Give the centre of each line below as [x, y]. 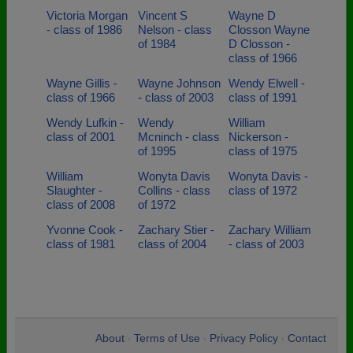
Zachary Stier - [176, 230]
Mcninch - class [178, 137]
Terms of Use [167, 338]
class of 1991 [263, 97]
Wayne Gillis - [82, 83]
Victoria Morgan [87, 15]
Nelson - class [175, 30]
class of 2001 [81, 137]
